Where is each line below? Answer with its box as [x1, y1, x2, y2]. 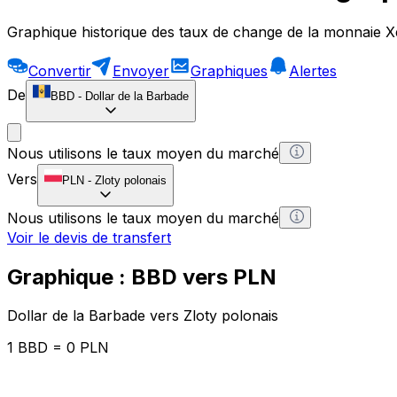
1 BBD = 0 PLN [7, 339, 109, 357]
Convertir [28, 61, 91, 80]
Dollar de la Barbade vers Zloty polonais [7, 307, 278, 325]
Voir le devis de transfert [7, 228, 171, 246]
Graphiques [191, 61, 268, 80]
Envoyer [113, 61, 169, 80]
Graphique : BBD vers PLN [7, 263, 276, 290]
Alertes [289, 61, 337, 80]
